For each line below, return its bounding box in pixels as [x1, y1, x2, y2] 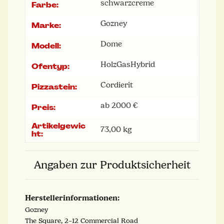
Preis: [31, 102, 55, 112]
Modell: [31, 41, 61, 50]
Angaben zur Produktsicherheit [33, 158, 190, 171]
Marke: [31, 20, 61, 30]
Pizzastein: [31, 82, 77, 91]
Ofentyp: [31, 61, 69, 71]
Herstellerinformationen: [25, 192, 119, 202]
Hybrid [130, 59, 155, 69]
